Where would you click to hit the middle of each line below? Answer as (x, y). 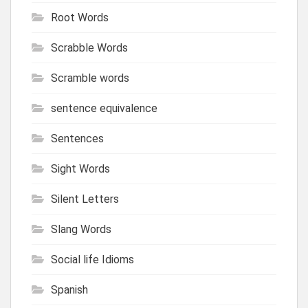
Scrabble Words (89, 47)
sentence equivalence (104, 108)
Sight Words (80, 168)
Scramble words (90, 78)
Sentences (77, 138)
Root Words (80, 17)
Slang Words (81, 229)
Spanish (69, 289)
